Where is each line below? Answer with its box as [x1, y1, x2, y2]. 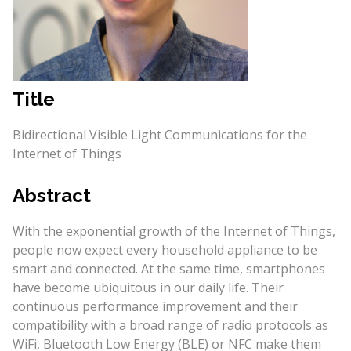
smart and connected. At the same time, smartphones [12, 260, 325, 277]
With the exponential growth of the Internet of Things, [12, 223, 335, 240]
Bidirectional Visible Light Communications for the [12, 126, 307, 143]
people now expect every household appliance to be [12, 241, 317, 259]
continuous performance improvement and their [12, 298, 298, 315]
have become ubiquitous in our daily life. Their [12, 279, 284, 296]
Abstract [12, 184, 91, 207]
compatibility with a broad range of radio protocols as [12, 317, 328, 334]
